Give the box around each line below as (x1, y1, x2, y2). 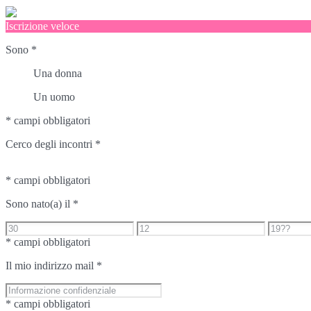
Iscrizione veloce (6, 19, 79, 32)
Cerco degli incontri (6, 137, 95, 150)
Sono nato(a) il (6, 197, 73, 210)
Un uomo (33, 90, 75, 103)
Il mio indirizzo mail (6, 259, 96, 271)
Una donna (33, 67, 82, 79)
